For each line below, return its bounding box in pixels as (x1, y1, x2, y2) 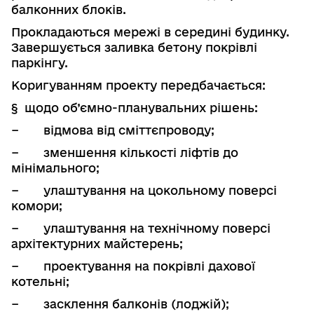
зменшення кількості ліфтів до (43, 145, 238, 159)
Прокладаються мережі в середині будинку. (11, 25, 289, 39)
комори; (11, 198, 62, 212)
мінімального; (11, 161, 100, 175)
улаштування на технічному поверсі (43, 221, 271, 235)
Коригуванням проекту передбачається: (11, 78, 266, 92)
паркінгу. (11, 55, 68, 69)
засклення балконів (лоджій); (43, 296, 229, 310)
